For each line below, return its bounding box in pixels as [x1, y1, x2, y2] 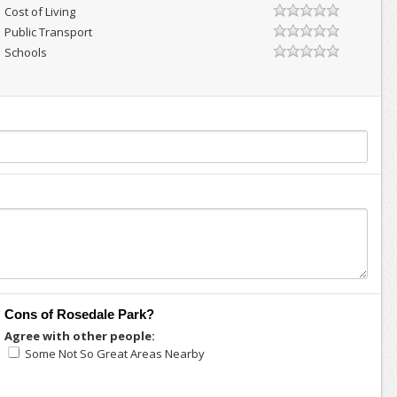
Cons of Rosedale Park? [4, 307, 154, 322]
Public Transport [4, 24, 92, 40]
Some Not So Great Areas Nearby [24, 346, 205, 362]
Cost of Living [4, 4, 75, 19]
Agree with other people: [4, 328, 155, 344]
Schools [4, 44, 47, 60]
